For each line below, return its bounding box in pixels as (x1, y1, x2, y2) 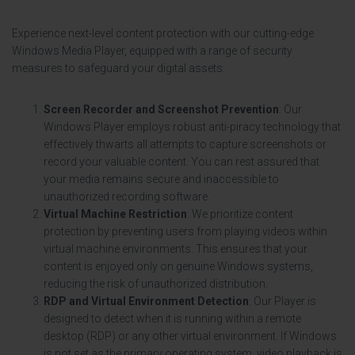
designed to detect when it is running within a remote (44, 312, 301, 325)
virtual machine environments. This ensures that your (44, 242, 307, 255)
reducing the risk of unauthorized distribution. (44, 277, 268, 290)
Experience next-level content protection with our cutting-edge (12, 27, 314, 40)
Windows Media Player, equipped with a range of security (12, 44, 292, 57)
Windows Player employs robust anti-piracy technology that (44, 120, 341, 133)
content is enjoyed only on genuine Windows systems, (44, 260, 313, 273)
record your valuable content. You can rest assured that (44, 155, 319, 168)
